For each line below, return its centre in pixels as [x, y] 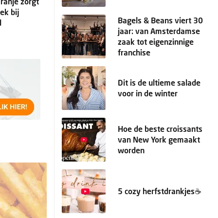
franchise [134, 52]
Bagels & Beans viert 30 [160, 20]
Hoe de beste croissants [160, 129]
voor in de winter [148, 93]
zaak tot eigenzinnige [156, 42]
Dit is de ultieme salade [159, 82]
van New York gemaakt [159, 139]
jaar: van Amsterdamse [159, 31]
